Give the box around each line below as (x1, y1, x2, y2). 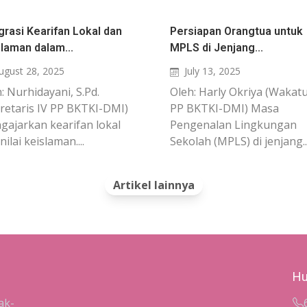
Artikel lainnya (112, 177, 195, 193)
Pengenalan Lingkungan (170, 117, 297, 132)
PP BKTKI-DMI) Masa (170, 101, 279, 116)
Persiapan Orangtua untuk (170, 25, 303, 38)
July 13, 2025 (184, 64, 241, 77)
